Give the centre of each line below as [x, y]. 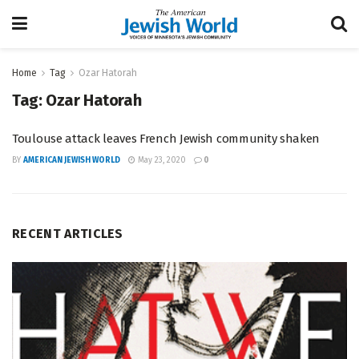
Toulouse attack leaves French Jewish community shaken [166, 139]
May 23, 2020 [161, 160]
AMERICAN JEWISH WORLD [72, 160]
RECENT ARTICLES [68, 234]
